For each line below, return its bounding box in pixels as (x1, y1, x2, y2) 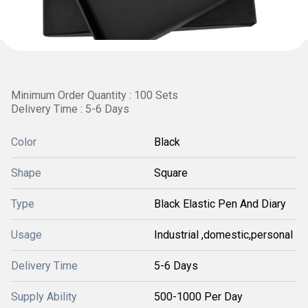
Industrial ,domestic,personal (154, 228, 293, 241)
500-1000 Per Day (154, 290, 243, 303)
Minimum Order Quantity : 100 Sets (11, 89, 178, 102)
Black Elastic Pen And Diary (154, 197, 286, 210)
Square (154, 166, 188, 179)
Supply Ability (11, 290, 77, 303)
